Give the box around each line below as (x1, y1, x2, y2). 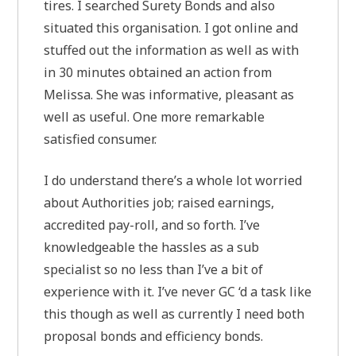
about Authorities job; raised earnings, (44, 193, 275, 211)
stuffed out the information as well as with (44, 41, 300, 59)
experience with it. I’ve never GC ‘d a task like (44, 282, 312, 300)
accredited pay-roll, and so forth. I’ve (44, 215, 261, 234)
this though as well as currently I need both (44, 304, 305, 323)
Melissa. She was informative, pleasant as (44, 85, 295, 103)
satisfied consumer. (44, 130, 157, 148)
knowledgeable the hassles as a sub (44, 238, 260, 256)
